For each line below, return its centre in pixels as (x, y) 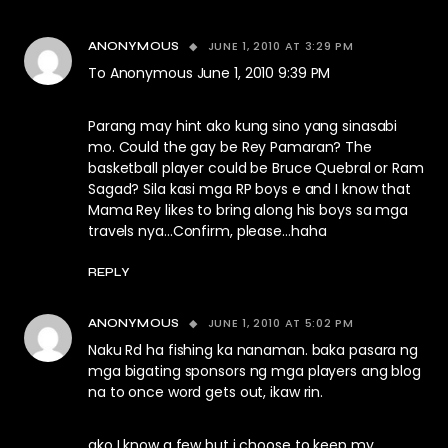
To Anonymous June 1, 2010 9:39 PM (209, 73)
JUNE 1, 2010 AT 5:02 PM (280, 323)
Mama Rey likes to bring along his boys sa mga (248, 210)
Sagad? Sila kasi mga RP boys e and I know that (249, 189)
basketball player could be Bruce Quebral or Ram (256, 168)
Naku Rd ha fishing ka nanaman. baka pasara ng (253, 350)
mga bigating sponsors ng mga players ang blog (254, 371)
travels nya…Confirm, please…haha (207, 231)
